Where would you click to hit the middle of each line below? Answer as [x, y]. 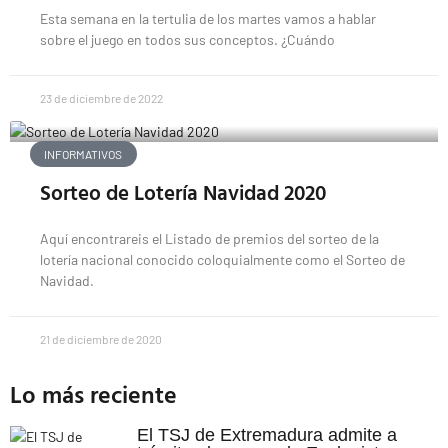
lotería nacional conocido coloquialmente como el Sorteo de [222, 259]
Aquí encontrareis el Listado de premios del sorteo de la [209, 238]
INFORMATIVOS [83, 154]
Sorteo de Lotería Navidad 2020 [183, 192]
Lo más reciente [93, 394]
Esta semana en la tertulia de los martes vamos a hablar [208, 18]
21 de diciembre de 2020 [101, 339]
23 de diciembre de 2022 [101, 98]
